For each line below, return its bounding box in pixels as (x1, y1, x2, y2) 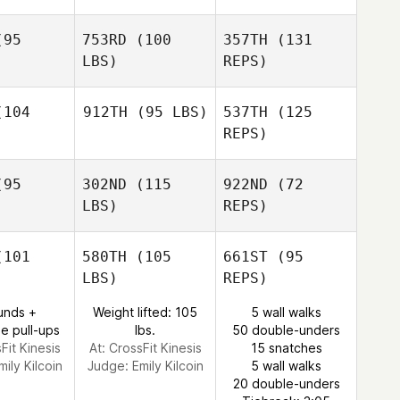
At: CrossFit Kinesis (88, 340, 202, 355)
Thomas (262, 234, 310, 249)
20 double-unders (232, 376, 340, 391)
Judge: (87, 358, 132, 373)
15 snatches (250, 340, 322, 355)
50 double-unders (232, 322, 340, 337)
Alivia (301, 216, 331, 231)
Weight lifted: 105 (93, 304, 197, 320)
